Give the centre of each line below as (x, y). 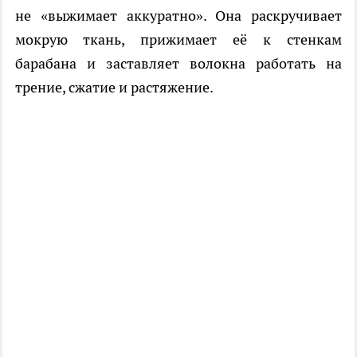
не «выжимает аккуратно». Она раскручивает (178, 16)
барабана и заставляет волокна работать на (178, 64)
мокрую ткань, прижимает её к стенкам (178, 40)
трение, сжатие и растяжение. (114, 88)
